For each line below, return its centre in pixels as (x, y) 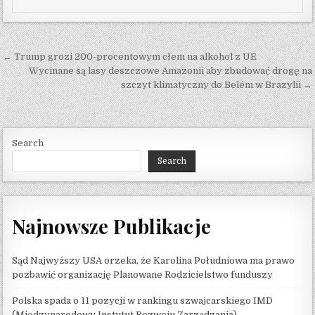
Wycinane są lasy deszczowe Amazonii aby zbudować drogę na (170, 71)
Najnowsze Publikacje (112, 226)
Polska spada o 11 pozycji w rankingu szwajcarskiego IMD (143, 300)
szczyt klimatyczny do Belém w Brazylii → (216, 85)
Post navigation (73, 59)
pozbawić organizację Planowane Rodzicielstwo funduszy (143, 274)
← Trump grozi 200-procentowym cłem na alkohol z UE (130, 57)
